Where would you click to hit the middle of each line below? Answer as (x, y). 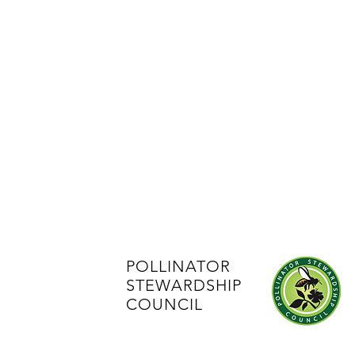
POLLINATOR (178, 266)
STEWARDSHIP (183, 285)
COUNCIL (164, 304)
